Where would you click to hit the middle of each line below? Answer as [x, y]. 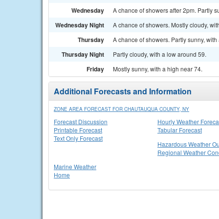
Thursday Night [83, 54]
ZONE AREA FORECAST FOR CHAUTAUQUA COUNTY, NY [121, 109]
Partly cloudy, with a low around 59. [160, 54]
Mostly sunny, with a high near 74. [158, 69]
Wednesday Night [80, 25]
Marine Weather [75, 166]
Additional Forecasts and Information [123, 91]
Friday [95, 69]
